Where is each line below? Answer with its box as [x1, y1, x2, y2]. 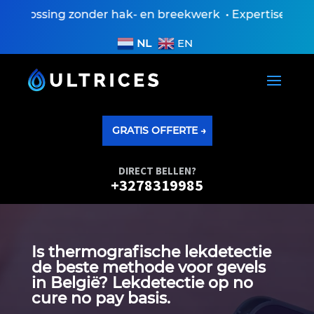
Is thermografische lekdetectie [31, 243, 271, 262]
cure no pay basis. [31, 289, 170, 308]
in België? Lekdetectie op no [31, 273, 253, 293]
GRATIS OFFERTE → [111, 124, 206, 137]
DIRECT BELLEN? [118, 164, 196, 178]
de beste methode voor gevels [31, 258, 266, 278]
